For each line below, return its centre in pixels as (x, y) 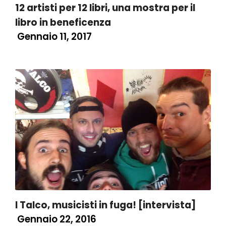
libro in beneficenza (63, 22)
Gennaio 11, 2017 (53, 37)
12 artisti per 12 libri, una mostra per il (105, 8)
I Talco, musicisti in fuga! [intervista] (105, 205)
